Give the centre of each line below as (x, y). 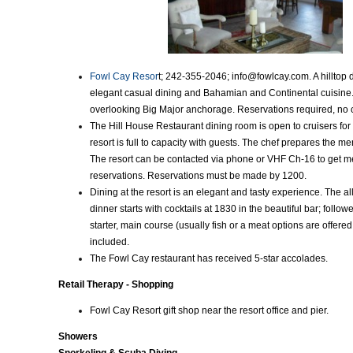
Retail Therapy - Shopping (116, 284)
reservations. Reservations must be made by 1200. (198, 176)
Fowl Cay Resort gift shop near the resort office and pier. (209, 310)
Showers (78, 336)
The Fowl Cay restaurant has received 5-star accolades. (209, 258)
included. (110, 242)
